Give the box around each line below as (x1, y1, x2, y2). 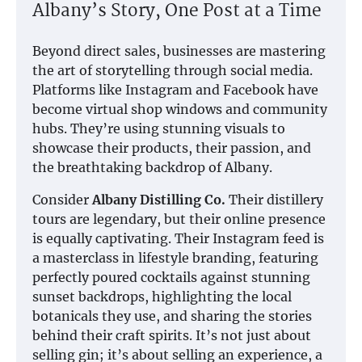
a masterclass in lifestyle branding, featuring (32, 249, 318, 266)
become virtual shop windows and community (32, 100, 327, 117)
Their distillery (225, 191, 323, 208)
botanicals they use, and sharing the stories (32, 307, 312, 324)
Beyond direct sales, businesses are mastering (32, 42, 326, 59)
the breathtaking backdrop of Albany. (32, 158, 272, 175)
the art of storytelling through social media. (32, 61, 313, 78)
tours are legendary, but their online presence (32, 210, 326, 227)
